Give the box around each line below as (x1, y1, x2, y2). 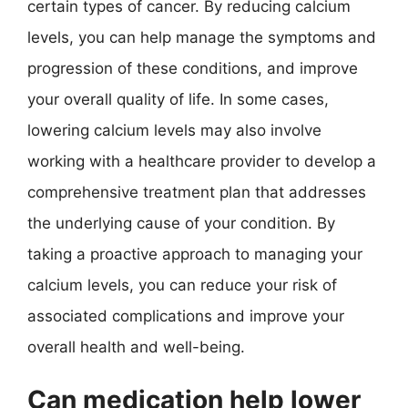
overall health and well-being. (27, 337, 245, 356)
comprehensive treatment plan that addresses (27, 182, 366, 201)
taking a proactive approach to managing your (27, 244, 362, 263)
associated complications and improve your (27, 306, 344, 325)
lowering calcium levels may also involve (27, 120, 321, 139)
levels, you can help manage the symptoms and (27, 27, 376, 46)
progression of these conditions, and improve (27, 58, 358, 77)
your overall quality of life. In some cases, (27, 89, 329, 108)
